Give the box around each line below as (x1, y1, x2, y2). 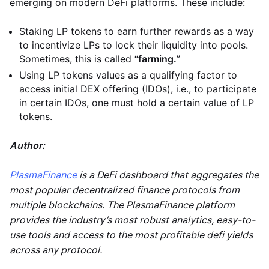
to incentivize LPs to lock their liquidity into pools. (19, 39, 248, 51)
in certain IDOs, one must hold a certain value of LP (19, 97, 254, 109)
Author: (10, 139, 45, 151)
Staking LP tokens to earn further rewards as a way (19, 25, 254, 37)
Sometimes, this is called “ (19, 53, 138, 65)
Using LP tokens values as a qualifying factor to (19, 69, 237, 81)
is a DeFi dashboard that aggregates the (77, 169, 259, 181)
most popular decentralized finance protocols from (10, 184, 240, 196)
